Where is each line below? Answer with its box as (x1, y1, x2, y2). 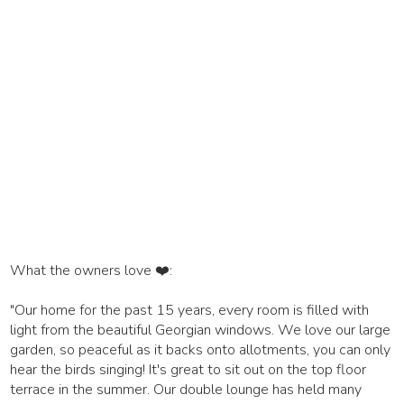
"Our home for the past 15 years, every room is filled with (10, 299, 370, 320)
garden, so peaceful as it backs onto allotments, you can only (10, 339, 391, 360)
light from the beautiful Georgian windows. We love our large (10, 319, 391, 340)
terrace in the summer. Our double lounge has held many (10, 379, 363, 399)
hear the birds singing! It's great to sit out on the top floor (10, 359, 367, 380)
